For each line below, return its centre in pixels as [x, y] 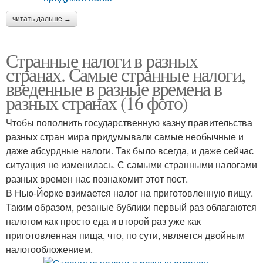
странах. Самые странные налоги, [126, 74]
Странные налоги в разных [102, 60]
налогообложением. [49, 249]
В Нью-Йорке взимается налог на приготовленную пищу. [129, 193]
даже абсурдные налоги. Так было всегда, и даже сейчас [130, 151]
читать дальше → [42, 19]
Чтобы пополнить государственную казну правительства [129, 122]
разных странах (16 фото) [97, 102]
